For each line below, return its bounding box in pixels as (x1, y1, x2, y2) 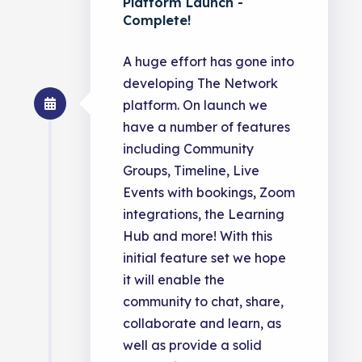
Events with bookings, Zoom (123, 184, 296, 201)
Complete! (123, 12, 192, 29)
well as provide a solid (123, 337, 263, 354)
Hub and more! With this (123, 228, 273, 245)
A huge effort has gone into (123, 53, 295, 70)
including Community (123, 141, 255, 158)
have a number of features (123, 119, 291, 136)
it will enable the (123, 271, 225, 288)
